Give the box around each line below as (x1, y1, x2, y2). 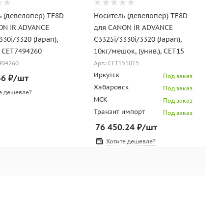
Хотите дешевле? (106, 137, 156, 145)
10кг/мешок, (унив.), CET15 (93, 46, 184, 55)
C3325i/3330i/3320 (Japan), (93, 34, 182, 44)
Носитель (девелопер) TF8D (93, 11, 188, 20)
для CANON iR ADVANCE (93, 23, 173, 32)
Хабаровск (93, 82, 129, 91)
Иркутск (93, 70, 119, 79)
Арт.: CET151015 (93, 59, 139, 67)
